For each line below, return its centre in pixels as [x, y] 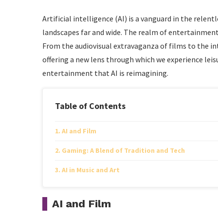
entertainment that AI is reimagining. [105, 73]
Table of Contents [90, 106]
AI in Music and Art [91, 170]
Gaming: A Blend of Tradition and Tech [123, 150]
